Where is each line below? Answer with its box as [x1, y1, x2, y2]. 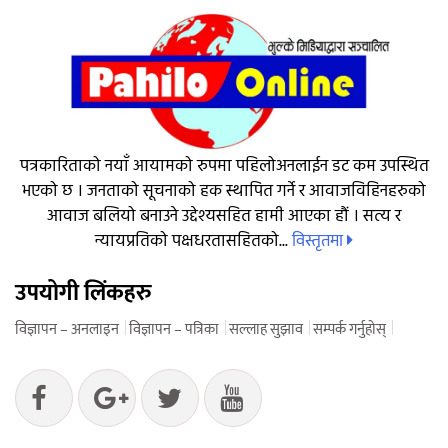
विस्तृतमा [292, 227, 347, 256]
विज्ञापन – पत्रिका [129, 316, 219, 342]
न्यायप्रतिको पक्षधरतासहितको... [95, 228, 292, 256]
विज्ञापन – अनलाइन [15, 316, 119, 342]
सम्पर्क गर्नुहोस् [313, 316, 386, 342]
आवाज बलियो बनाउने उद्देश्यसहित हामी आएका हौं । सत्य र [47, 203, 401, 231]
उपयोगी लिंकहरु [15, 273, 152, 312]
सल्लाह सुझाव [229, 316, 303, 342]
